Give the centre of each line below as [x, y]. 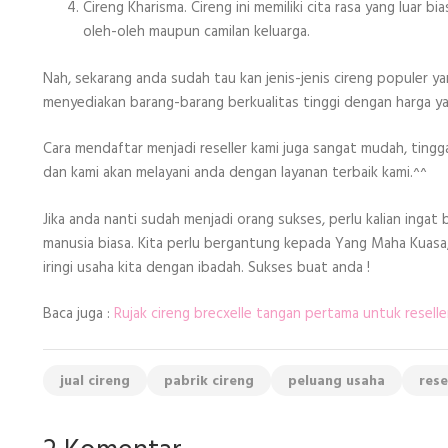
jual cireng [95, 381]
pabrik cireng [209, 381]
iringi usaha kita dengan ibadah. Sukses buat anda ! [206, 267]
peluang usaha [336, 381]
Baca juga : [78, 314]
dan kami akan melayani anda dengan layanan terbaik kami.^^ [235, 173]
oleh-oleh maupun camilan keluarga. [196, 32]
